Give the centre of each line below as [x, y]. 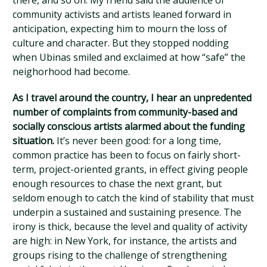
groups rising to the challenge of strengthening [120, 255]
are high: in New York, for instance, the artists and [125, 241]
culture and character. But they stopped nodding [121, 43]
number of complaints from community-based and [125, 112]
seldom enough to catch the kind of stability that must [133, 198]
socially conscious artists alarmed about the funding [129, 126]
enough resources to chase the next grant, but [117, 184]
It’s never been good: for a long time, [138, 141]
